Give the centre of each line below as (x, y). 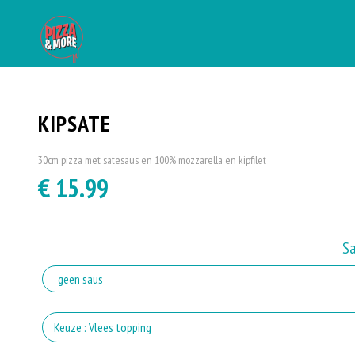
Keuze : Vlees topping (102, 327)
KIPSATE (74, 123)
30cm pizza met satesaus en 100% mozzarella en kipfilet (152, 160)
